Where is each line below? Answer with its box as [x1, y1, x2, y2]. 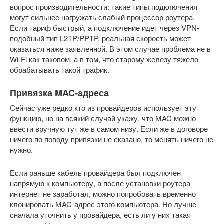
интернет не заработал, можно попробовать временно [10, 188, 196, 199]
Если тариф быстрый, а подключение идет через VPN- [10, 22, 199, 33]
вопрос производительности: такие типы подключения [10, 1, 197, 12]
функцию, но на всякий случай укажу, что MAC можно [10, 112, 196, 123]
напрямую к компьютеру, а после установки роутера [10, 177, 190, 188]
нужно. [10, 144, 33, 155]
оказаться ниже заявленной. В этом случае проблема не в [10, 43, 211, 54]
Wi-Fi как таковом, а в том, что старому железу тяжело [10, 53, 198, 64]
